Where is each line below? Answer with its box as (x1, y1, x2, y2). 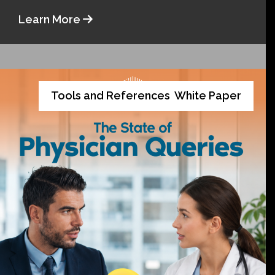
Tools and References (51, 89, 170, 103)
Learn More (18, 13, 83, 26)
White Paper (174, 89, 241, 103)
